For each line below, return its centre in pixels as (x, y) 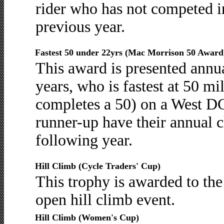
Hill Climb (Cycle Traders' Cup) (97, 166)
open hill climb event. (105, 200)
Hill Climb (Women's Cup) (87, 217)
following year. (84, 140)
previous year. (80, 27)
